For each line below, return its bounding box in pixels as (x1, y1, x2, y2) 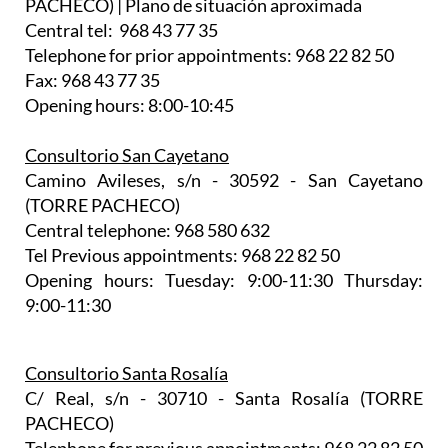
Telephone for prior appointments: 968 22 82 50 (25, 44, 394, 67)
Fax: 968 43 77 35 (25, 69, 160, 92)
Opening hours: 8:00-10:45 (25, 94, 234, 117)
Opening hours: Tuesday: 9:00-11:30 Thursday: (25, 269, 423, 292)
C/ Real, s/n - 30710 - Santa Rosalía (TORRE (25, 387, 423, 410)
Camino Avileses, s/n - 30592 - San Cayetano (25, 169, 423, 192)
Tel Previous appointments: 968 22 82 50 (25, 244, 340, 267)
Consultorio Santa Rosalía (25, 362, 228, 385)
